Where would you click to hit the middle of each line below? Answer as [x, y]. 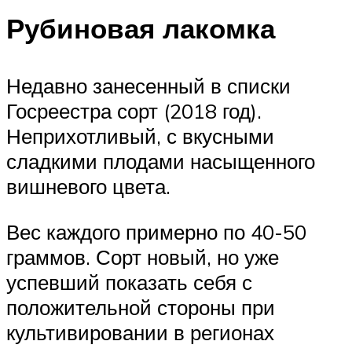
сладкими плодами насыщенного [161, 161]
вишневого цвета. [88, 187]
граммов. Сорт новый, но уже [143, 257]
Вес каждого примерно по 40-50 [156, 231]
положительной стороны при [141, 307]
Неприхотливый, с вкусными [140, 136]
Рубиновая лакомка [141, 28]
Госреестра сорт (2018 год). [134, 111]
